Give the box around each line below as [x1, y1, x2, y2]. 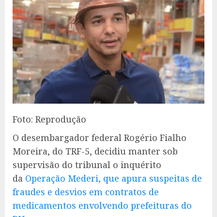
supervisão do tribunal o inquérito [13, 158, 161, 170]
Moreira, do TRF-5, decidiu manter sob [13, 145, 178, 157]
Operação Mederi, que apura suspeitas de [25, 172, 202, 184]
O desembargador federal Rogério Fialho [13, 131, 186, 143]
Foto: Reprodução [13, 113, 86, 125]
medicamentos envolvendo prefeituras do [13, 199, 192, 211]
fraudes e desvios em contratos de [13, 186, 159, 198]
